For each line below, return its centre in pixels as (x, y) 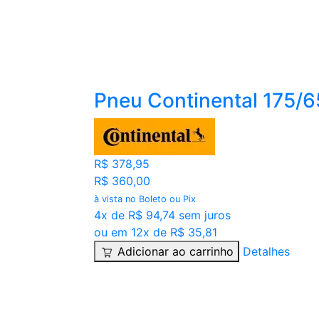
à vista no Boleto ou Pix (145, 199)
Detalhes (266, 252)
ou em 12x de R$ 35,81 (156, 232)
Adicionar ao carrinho (176, 252)
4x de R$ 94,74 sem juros (162, 215)
